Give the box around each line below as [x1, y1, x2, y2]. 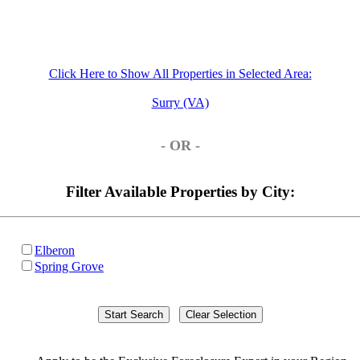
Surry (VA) [151, 95, 209, 109]
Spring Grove [35, 259, 104, 273]
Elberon [35, 243, 75, 257]
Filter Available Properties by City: [65, 183, 295, 201]
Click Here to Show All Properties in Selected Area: [48, 66, 312, 80]
